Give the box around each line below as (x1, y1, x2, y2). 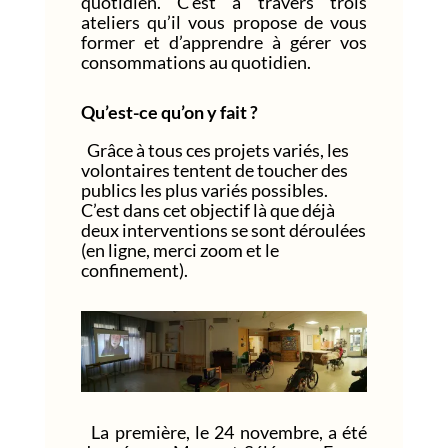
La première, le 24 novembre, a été (80, 420, 368, 443)
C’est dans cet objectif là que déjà (80, 198, 335, 221)
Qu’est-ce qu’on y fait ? (80, 100, 258, 123)
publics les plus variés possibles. (80, 178, 328, 201)
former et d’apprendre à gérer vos (80, 30, 368, 53)
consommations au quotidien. (80, 50, 311, 73)
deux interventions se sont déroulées (80, 218, 366, 241)
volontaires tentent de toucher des (80, 158, 348, 181)
